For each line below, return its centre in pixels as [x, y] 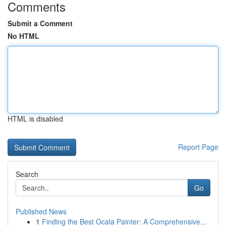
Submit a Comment [40, 23]
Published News [41, 211]
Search [27, 174]
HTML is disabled [35, 119]
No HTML [23, 36]
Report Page [198, 147]
